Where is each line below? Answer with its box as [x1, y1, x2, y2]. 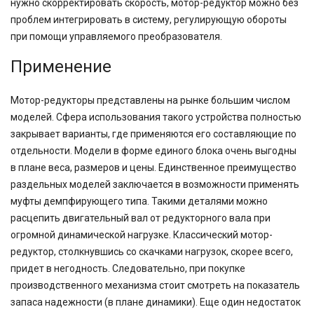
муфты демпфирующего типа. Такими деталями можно [11, 196, 268, 207]
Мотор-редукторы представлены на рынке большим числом [11, 95, 290, 107]
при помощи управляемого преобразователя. [11, 31, 222, 43]
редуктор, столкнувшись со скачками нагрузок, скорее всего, [11, 246, 293, 258]
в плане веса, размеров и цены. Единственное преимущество [11, 162, 296, 174]
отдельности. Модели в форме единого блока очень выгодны [11, 145, 296, 157]
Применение [11, 57, 111, 77]
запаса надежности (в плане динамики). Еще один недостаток [11, 296, 301, 308]
